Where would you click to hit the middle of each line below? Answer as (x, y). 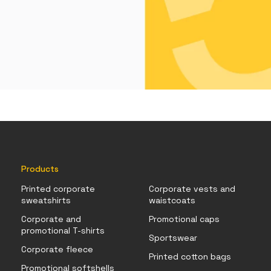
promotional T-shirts (63, 231)
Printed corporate (58, 189)
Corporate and (51, 219)
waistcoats (172, 201)
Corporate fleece (57, 250)
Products (40, 169)
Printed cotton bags (190, 257)
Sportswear (173, 238)
